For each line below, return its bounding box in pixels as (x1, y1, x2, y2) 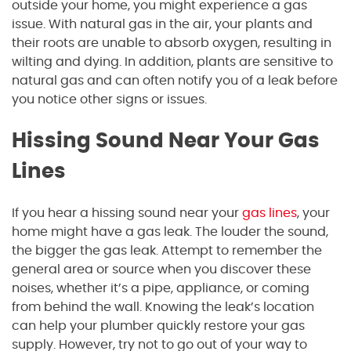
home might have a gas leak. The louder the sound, (12, 226, 328, 239)
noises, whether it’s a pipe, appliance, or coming (12, 282, 309, 295)
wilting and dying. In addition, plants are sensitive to (12, 56, 333, 69)
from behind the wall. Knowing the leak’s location (12, 301, 314, 314)
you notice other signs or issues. (12, 93, 207, 107)
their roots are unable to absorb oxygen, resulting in (12, 37, 331, 50)
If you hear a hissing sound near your (12, 207, 242, 220)
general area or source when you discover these (12, 263, 311, 277)
